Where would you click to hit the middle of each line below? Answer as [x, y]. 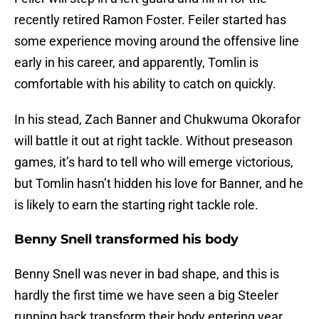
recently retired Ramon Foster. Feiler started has [150, 20]
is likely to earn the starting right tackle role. [136, 205]
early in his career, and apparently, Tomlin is [136, 63]
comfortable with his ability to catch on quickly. [145, 84]
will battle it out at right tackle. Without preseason [153, 141]
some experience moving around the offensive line [157, 41]
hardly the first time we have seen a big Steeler [146, 296]
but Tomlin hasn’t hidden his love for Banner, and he [159, 184]
